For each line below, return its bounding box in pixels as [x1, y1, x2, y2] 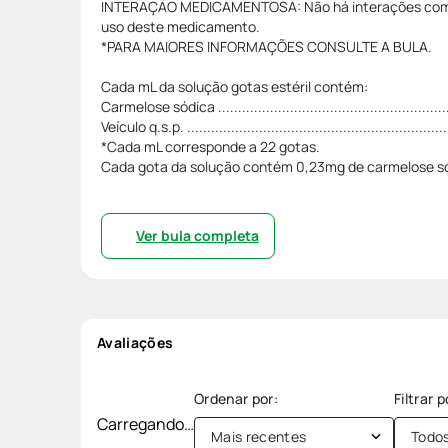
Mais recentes [211, 426, 307, 446]
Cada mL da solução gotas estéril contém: [101, 76, 368, 96]
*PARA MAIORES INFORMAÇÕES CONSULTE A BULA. [101, 36, 432, 56]
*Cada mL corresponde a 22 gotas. [101, 136, 320, 156]
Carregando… [97, 412, 194, 435]
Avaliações [97, 332, 174, 352]
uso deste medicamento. [101, 16, 260, 36]
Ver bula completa [136, 225, 259, 245]
